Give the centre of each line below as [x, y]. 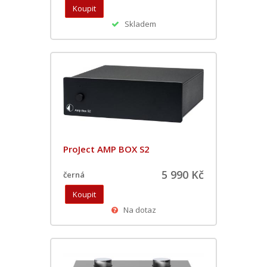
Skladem [137, 24]
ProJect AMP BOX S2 [106, 149]
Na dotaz [137, 209]
